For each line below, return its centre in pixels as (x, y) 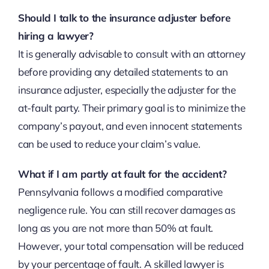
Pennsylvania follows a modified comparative (120, 192)
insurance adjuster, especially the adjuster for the (127, 89)
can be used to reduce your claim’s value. (109, 144)
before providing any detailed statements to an (123, 71)
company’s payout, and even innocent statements (130, 125)
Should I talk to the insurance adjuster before (124, 17)
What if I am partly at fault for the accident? (122, 174)
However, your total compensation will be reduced (131, 246)
